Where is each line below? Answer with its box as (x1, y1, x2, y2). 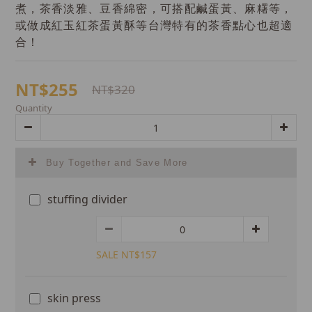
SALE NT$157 (96, 248, 157, 261)
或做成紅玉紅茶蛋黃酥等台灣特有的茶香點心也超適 (15, 19, 293, 31)
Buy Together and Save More (46, 157, 188, 168)
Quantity (15, 102, 52, 114)
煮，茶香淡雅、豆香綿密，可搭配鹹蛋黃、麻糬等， (15, 3, 293, 15)
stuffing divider (47, 192, 127, 207)
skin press (47, 290, 101, 306)
